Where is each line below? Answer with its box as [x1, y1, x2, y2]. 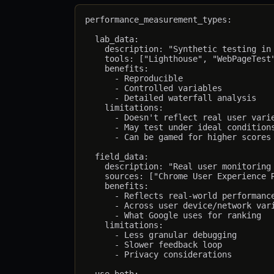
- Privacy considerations [85, 250, 232, 260]
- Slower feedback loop [85, 240, 222, 250]
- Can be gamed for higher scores [85, 132, 271, 143]
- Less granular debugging [85, 230, 237, 240]
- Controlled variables [85, 83, 222, 94]
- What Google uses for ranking [85, 210, 261, 221]
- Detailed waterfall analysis [85, 93, 256, 103]
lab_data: [85, 34, 139, 45]
